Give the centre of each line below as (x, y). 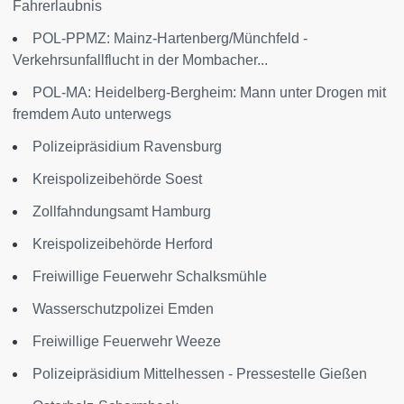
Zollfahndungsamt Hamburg (122, 211)
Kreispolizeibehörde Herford (123, 243)
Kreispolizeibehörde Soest (117, 179)
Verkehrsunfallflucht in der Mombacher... (140, 60)
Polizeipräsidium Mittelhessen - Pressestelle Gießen (200, 373)
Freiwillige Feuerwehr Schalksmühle (150, 276)
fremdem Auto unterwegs (92, 114)
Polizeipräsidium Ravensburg (127, 146)
